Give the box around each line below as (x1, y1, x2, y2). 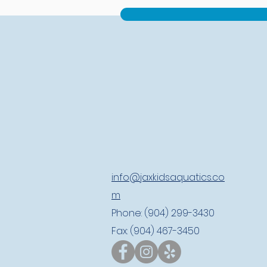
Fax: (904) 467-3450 (111, 224, 200, 238)
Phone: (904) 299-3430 (111, 206, 215, 220)
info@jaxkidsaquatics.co (111, 170, 225, 184)
